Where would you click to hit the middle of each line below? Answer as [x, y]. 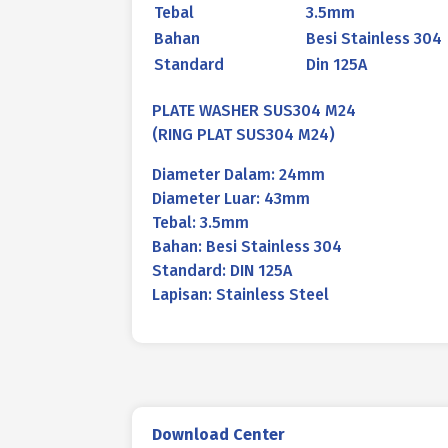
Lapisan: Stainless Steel [240, 294]
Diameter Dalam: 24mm [238, 174]
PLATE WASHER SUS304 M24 [254, 110]
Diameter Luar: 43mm [231, 198]
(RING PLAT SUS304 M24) [243, 134]
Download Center [218, 434]
